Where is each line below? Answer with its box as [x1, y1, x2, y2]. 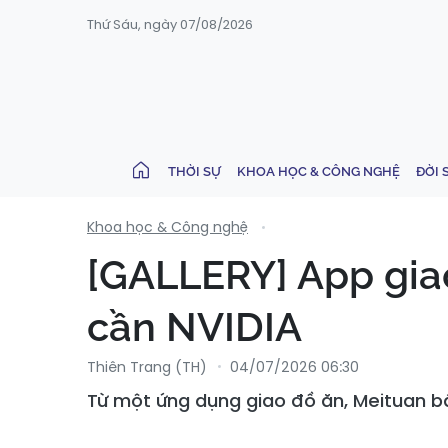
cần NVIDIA [87, 303, 302, 350]
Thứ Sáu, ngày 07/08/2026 [87, 15, 253, 34]
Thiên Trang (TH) [87, 357, 207, 377]
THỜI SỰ [168, 163, 221, 179]
